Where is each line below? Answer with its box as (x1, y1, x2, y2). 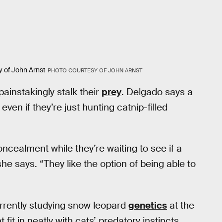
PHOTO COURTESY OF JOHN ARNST (47, 66, 142, 74)
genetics (128, 199, 167, 212)
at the (167, 199, 194, 212)
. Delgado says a (121, 85, 193, 98)
